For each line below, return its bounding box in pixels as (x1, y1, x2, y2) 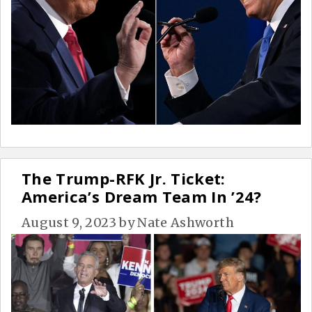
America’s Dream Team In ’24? (22, 185, 262, 207)
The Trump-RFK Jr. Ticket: (22, 167, 226, 189)
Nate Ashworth (137, 214, 234, 231)
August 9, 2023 (22, 214, 116, 231)
